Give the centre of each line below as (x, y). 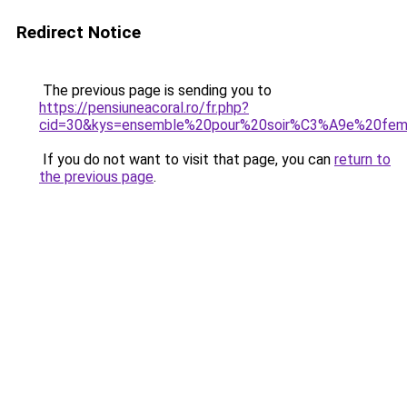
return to (362, 159)
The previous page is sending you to (155, 90)
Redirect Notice (79, 32)
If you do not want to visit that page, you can (187, 159)
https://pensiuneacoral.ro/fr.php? (144, 108)
